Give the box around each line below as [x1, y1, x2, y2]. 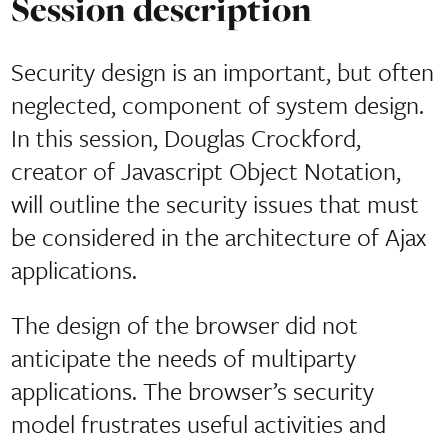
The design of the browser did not [10, 306, 358, 342]
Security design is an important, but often [10, 54, 434, 90]
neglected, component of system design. [10, 87, 424, 123]
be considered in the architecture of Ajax [10, 219, 426, 255]
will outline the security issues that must [10, 186, 419, 222]
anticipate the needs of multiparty [10, 339, 356, 375]
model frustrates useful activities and [10, 405, 386, 441]
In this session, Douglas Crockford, [10, 120, 361, 156]
